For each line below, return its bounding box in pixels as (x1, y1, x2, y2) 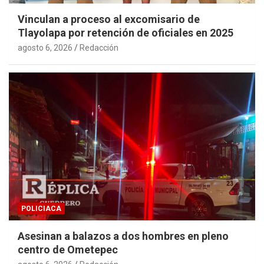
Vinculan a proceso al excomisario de (18, 12, 200, 25)
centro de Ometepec (18, 243, 118, 256)
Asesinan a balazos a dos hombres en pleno (18, 229, 229, 242)
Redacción (80, 42, 118, 52)
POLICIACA (21, 204, 61, 213)
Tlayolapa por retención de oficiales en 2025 (18, 26, 233, 39)
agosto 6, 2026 (18, 42, 72, 52)
